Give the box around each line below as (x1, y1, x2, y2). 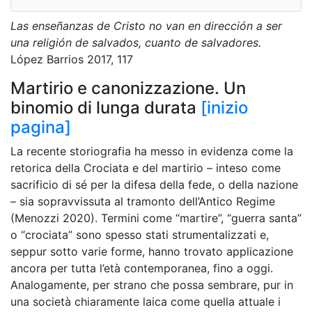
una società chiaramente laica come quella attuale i (10, 295, 281, 309)
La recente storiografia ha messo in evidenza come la (10, 144, 293, 158)
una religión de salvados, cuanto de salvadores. (10, 36, 261, 49)
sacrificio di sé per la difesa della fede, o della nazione (10, 178, 298, 192)
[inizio (201, 97, 248, 118)
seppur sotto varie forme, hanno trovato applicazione (10, 244, 293, 258)
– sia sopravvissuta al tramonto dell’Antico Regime (10, 194, 275, 208)
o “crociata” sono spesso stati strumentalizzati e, (10, 228, 269, 242)
